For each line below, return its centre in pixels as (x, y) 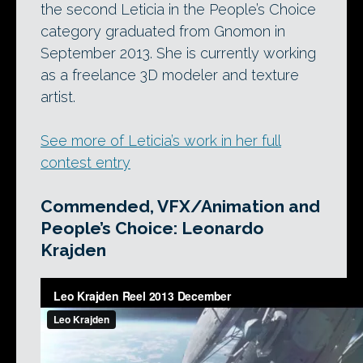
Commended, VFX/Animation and (180, 206)
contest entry (85, 162)
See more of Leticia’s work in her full (161, 140)
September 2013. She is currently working (178, 53)
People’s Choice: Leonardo (152, 228)
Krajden (73, 250)
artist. (58, 96)
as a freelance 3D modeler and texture (170, 75)
